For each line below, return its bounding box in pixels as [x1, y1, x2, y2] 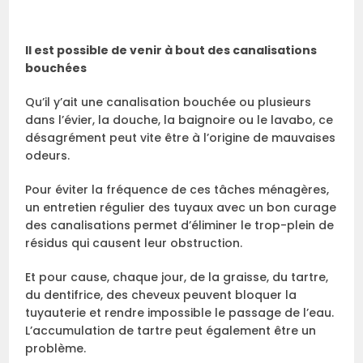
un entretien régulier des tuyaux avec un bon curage [25, 199, 337, 216]
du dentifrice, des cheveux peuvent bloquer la [25, 286, 297, 303]
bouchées [25, 59, 88, 76]
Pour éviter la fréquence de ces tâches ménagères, [25, 181, 330, 198]
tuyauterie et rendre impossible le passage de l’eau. [25, 304, 335, 321]
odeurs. [25, 147, 70, 164]
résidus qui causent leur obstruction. [25, 234, 243, 251]
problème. [25, 340, 87, 357]
